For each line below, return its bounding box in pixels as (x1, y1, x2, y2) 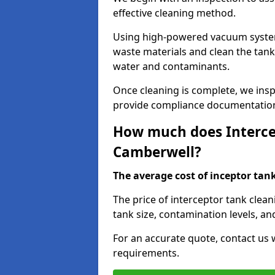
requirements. (113, 246, 179, 260)
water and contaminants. (113, 60, 232, 73)
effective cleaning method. (113, 6, 238, 20)
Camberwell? (113, 142, 201, 161)
